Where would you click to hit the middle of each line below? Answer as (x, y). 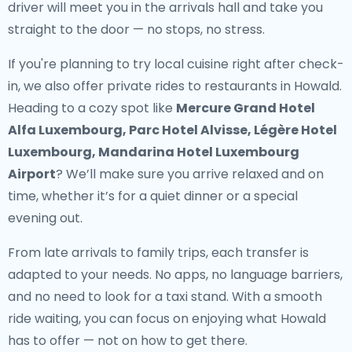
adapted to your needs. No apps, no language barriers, (175, 275)
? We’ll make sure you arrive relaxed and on (190, 174)
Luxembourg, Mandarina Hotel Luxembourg (154, 152)
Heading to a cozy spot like (92, 108)
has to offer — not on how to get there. (128, 341)
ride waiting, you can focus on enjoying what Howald (167, 319)
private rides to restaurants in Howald (223, 86)
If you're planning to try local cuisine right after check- (176, 64)
